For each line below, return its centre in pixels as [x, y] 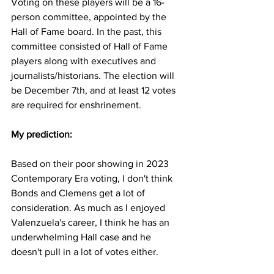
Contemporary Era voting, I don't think [93, 178]
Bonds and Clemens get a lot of [79, 193]
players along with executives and [85, 61]
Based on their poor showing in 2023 [91, 164]
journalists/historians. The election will [94, 76]
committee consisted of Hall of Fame [91, 46]
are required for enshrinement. [77, 105]
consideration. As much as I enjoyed [89, 208]
